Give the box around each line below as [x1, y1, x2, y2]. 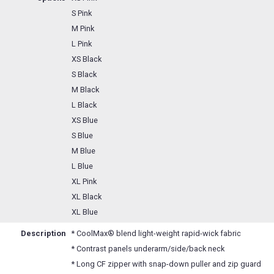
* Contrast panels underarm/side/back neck [72, 243, 224, 253]
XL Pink [72, 176, 97, 186]
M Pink [72, 23, 94, 33]
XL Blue [72, 207, 98, 217]
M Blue [72, 146, 95, 155]
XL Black [72, 191, 102, 201]
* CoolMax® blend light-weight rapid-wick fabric [72, 228, 241, 238]
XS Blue [72, 115, 98, 125]
